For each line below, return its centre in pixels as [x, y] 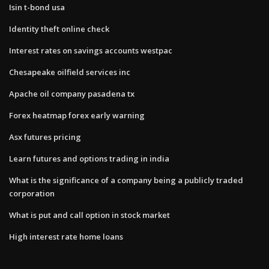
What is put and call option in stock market [89, 215]
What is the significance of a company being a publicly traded [126, 180]
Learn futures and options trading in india [89, 158]
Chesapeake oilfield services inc [70, 72]
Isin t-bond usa [37, 7]
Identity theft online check [59, 29]
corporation [32, 193]
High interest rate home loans [66, 236]
